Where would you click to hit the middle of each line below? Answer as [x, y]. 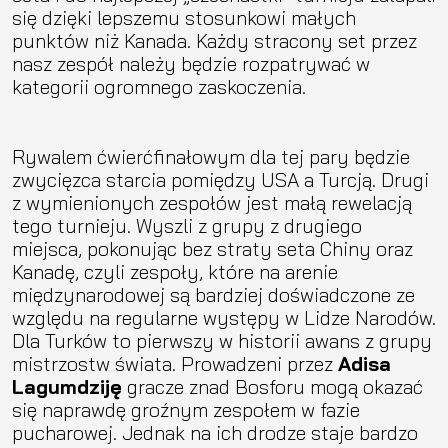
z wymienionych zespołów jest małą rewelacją [212, 202]
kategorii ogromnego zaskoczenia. [159, 86]
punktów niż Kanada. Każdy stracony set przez [214, 40]
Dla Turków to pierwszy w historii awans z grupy [222, 340]
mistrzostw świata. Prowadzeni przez [175, 363]
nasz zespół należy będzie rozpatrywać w [191, 63]
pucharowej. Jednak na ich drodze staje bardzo [215, 432]
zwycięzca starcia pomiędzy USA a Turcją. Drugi [220, 179]
